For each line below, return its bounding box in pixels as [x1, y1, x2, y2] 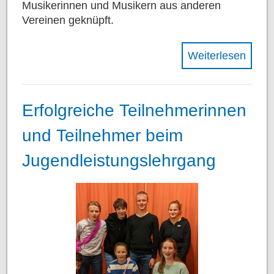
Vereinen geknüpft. [22, 13, 114, 26]
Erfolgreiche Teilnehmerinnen [22, 100, 246, 120]
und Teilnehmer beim [22, 125, 183, 145]
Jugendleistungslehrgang [22, 150, 216, 170]
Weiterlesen [188, 49, 246, 62]
